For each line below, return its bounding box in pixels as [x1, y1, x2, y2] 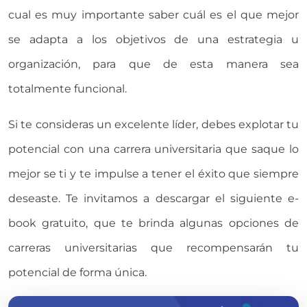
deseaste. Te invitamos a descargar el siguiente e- [8, 191, 299, 205]
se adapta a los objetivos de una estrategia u [8, 32, 299, 46]
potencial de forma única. [8, 265, 147, 279]
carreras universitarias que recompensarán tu [8, 241, 299, 254]
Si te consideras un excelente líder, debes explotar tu [8, 117, 299, 131]
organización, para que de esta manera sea [8, 57, 299, 71]
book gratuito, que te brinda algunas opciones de [8, 216, 299, 230]
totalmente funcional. [8, 82, 127, 95]
